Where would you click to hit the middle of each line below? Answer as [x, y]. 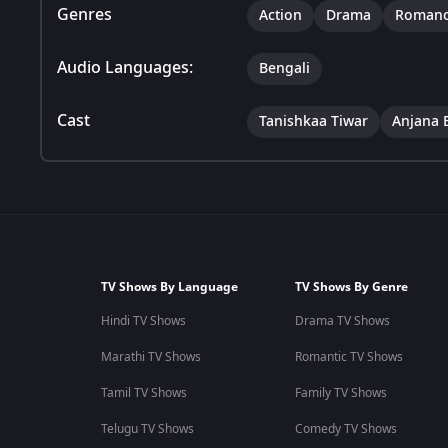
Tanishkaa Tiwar [313, 121]
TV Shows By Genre [351, 287]
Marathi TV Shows [150, 357]
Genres [84, 14]
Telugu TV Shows [147, 429]
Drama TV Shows [342, 321]
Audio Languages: [125, 67]
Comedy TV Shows [345, 429]
